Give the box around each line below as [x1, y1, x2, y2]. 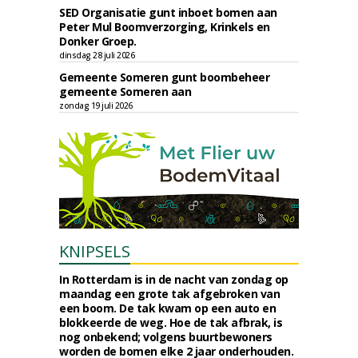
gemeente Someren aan [59, 84, 191, 99]
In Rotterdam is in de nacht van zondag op [59, 272, 288, 287]
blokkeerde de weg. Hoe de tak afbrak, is [59, 315, 282, 330]
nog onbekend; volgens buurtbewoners [59, 329, 272, 344]
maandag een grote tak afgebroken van [59, 286, 280, 301]
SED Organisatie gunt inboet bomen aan [59, 5, 277, 20]
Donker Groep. [59, 34, 137, 49]
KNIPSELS [59, 241, 130, 262]
